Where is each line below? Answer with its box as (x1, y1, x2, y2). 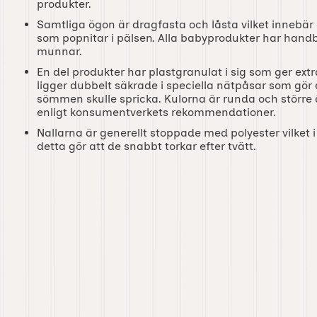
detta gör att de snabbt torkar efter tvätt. (37, 139, 256, 153)
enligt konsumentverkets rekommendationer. (37, 105, 276, 119)
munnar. (37, 44, 82, 58)
